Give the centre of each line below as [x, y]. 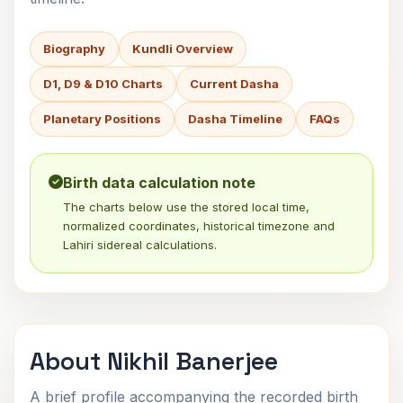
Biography [74, 49]
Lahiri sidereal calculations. [140, 245]
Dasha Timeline [235, 119]
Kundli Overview [183, 49]
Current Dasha [234, 84]
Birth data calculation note [159, 183]
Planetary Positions [102, 119]
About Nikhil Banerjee [154, 361]
